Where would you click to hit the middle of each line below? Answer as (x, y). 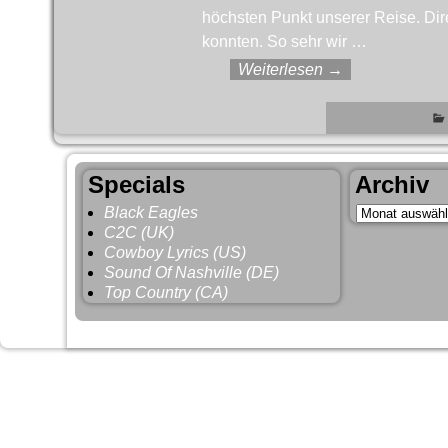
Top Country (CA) (166, 292)
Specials (137, 185)
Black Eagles (151, 212)
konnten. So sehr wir (276, 41)
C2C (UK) (139, 232)
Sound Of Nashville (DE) (192, 272)
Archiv (392, 185)
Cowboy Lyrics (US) (175, 252)
